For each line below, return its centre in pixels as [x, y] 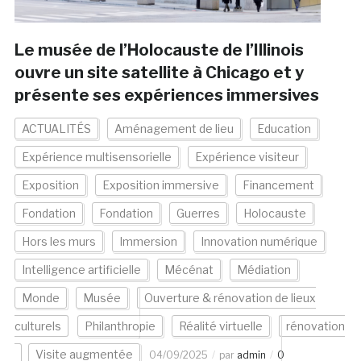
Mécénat [189, 270]
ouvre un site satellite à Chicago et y [159, 73]
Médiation [263, 270]
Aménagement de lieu [174, 129]
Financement [278, 185]
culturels [37, 326]
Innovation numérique [259, 242]
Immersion [148, 242]
